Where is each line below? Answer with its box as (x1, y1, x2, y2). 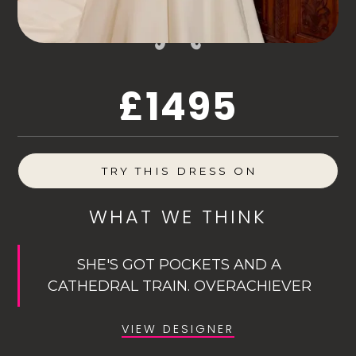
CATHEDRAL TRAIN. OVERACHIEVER (47, 277, 311, 296)
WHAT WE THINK (89, 203, 267, 230)
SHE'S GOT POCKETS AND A (77, 256, 281, 274)
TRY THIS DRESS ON (102, 164, 257, 177)
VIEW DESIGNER (122, 321, 234, 338)
